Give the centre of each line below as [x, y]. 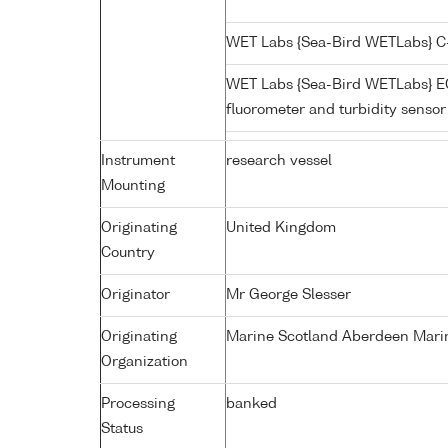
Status [122, 428]
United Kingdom [281, 227]
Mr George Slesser [288, 294]
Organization [144, 361]
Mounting [133, 185]
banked [251, 403]
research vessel [279, 160]
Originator [135, 294]
